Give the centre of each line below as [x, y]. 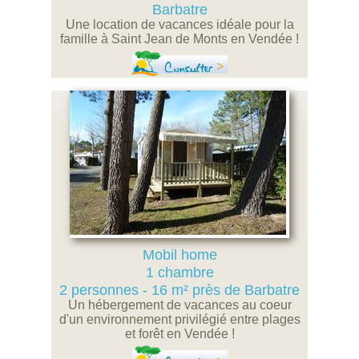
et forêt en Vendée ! [179, 334]
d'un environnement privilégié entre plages [179, 319]
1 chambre [179, 272]
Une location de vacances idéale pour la [179, 24]
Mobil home [179, 255]
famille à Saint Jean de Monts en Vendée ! [179, 39]
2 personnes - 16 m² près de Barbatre [179, 290]
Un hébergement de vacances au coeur [179, 305]
